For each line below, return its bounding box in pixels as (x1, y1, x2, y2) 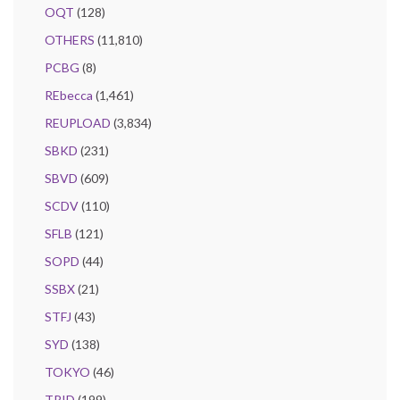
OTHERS (45, 32, 95, 48)
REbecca (45, 87, 93, 104)
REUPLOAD (45, 115, 111, 131)
